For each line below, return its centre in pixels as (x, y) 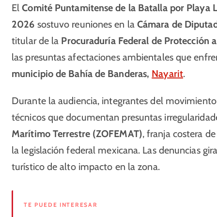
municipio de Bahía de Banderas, (82, 74)
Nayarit (167, 74)
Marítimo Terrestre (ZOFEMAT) (77, 134)
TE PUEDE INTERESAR (61, 205)
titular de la (37, 41)
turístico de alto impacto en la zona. (86, 167)
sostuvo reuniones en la (86, 24)
